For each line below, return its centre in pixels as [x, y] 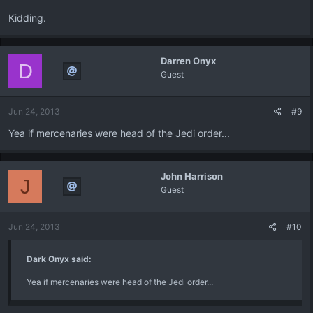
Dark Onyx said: [59, 259]
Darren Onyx [188, 61]
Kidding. [27, 18]
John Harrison [191, 176]
